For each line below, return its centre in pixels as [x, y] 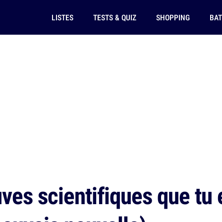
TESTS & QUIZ [114, 17]
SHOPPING [173, 17]
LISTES [62, 17]
